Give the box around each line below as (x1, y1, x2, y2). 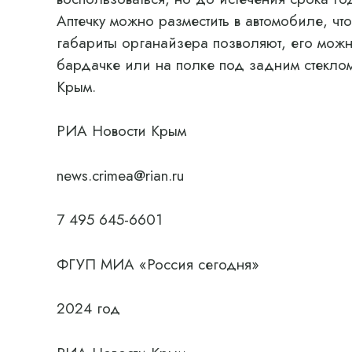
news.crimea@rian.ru (57, 164, 184, 186)
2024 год (57, 298, 120, 319)
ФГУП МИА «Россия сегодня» (57, 253, 259, 275)
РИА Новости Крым (57, 120, 186, 141)
